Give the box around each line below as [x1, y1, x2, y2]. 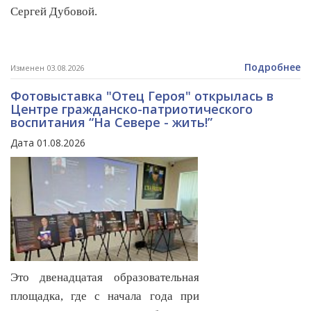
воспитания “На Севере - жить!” [10, 114, 212, 131]
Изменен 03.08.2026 [10, 62, 84, 74]
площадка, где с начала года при [10, 289, 199, 303]
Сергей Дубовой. [10, 5, 97, 19]
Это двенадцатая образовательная [10, 271, 199, 285]
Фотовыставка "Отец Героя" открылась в [10, 87, 274, 105]
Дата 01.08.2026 [10, 136, 85, 150]
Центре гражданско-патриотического [10, 101, 253, 118]
